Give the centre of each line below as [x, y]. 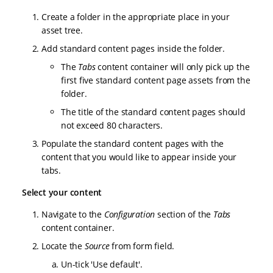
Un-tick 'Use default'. [102, 264]
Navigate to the [73, 214]
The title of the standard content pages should [153, 112]
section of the [184, 214]
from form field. [142, 246]
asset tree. [62, 30]
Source [97, 246]
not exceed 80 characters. [112, 126]
